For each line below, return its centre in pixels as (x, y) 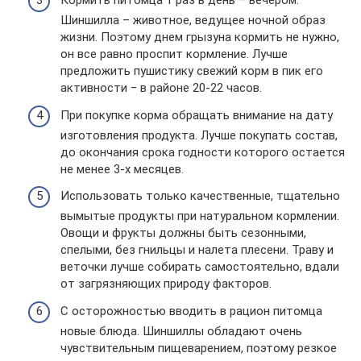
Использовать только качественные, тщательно (200, 196)
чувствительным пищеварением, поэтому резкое (199, 348)
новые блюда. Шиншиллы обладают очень (181, 331)
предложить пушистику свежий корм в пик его (192, 71)
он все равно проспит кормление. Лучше (174, 54)
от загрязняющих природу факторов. (166, 284)
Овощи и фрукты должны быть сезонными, (183, 233)
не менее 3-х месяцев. (122, 169)
